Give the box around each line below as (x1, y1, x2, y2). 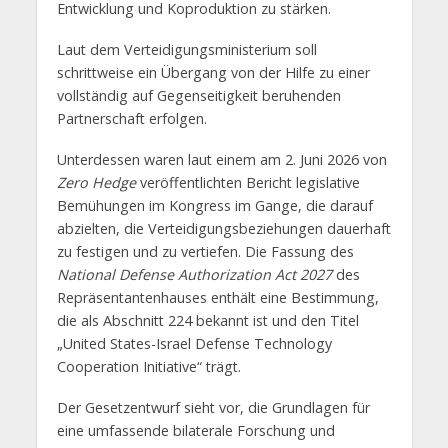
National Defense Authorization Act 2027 (56, 264, 336, 284)
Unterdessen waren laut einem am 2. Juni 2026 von (56, 149, 387, 169)
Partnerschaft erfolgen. (56, 109, 207, 129)
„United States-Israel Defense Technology (56, 333, 332, 353)
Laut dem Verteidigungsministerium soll (56, 40, 317, 60)
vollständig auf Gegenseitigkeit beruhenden (56, 86, 341, 106)
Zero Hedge (56, 172, 136, 192)
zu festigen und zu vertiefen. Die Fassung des (56, 241, 354, 261)
